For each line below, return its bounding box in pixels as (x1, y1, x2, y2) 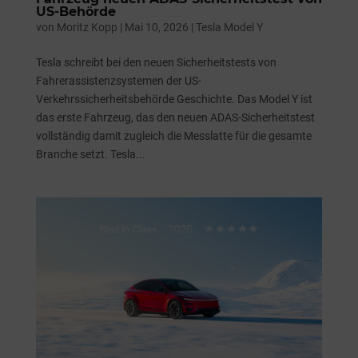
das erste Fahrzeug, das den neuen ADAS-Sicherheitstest (35, 110, 315, 124)
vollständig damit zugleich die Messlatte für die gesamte (35, 129, 312, 142)
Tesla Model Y (195, 20, 263, 34)
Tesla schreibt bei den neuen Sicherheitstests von (35, 55, 276, 69)
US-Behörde (35, 3, 116, 19)
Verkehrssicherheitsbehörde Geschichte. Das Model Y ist (35, 92, 312, 105)
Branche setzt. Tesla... (35, 147, 145, 161)
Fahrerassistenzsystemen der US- (35, 74, 201, 87)
